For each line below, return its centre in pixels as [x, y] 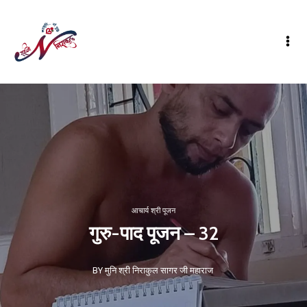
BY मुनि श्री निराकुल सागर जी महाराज [152, 270]
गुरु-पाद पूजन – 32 [153, 233]
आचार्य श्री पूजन [153, 211]
